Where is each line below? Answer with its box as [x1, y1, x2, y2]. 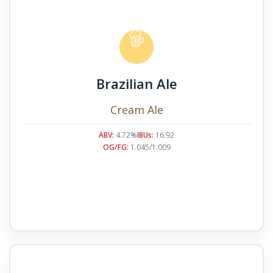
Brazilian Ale [96, 74, 177, 93]
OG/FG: [102, 141, 129, 152]
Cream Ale [110, 102, 163, 117]
